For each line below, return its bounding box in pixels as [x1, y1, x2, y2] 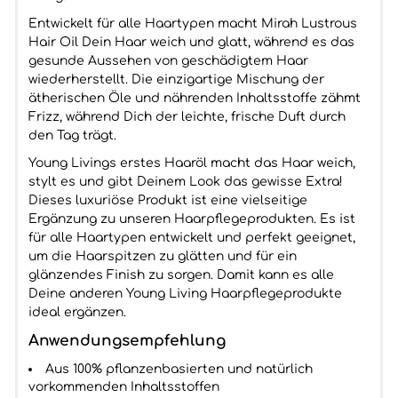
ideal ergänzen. [28, 306, 126, 319]
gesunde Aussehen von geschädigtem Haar [28, 54, 308, 68]
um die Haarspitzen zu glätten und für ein [28, 250, 297, 263]
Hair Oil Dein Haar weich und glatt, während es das [28, 36, 354, 49]
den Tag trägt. [28, 129, 116, 142]
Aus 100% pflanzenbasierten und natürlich [44, 362, 313, 376]
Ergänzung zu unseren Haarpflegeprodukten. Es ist [28, 212, 355, 226]
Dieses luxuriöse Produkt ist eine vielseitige [28, 194, 307, 207]
